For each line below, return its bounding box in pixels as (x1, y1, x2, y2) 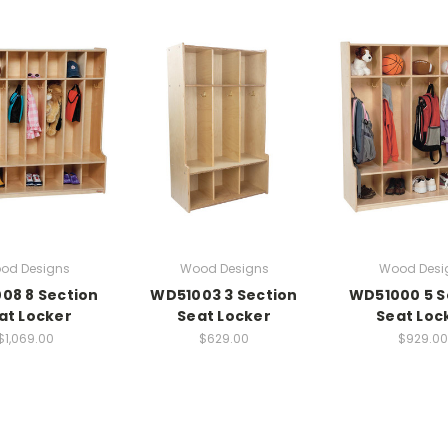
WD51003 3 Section (150, 284, 298, 305)
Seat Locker (177, 305, 271, 326)
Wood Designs (179, 259, 269, 277)
